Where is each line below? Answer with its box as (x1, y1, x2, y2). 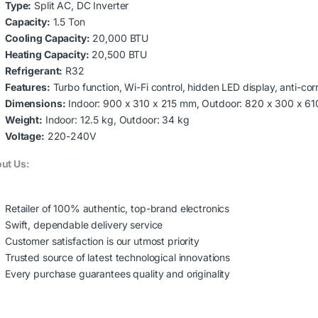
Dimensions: (5, 97, 66, 109)
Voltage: (5, 129, 45, 142)
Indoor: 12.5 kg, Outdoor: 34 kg (43, 113, 190, 126)
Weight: (5, 113, 43, 126)
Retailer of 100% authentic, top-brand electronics (5, 202, 230, 214)
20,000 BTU (89, 31, 149, 44)
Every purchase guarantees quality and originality (5, 267, 231, 280)
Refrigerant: (5, 64, 63, 77)
